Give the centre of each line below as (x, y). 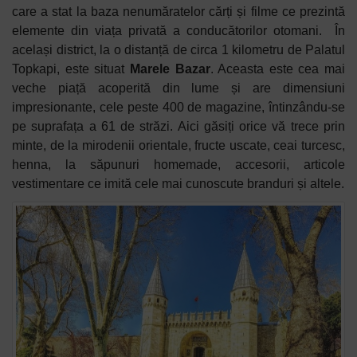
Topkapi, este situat (71, 69)
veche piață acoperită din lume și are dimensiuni (178, 88)
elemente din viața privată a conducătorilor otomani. (170, 31)
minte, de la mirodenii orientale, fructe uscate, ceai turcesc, (178, 146)
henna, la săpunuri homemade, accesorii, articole (178, 165)
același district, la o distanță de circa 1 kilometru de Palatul (178, 50)
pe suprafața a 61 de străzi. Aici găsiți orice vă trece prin (178, 127)
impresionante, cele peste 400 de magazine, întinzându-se (178, 108)
